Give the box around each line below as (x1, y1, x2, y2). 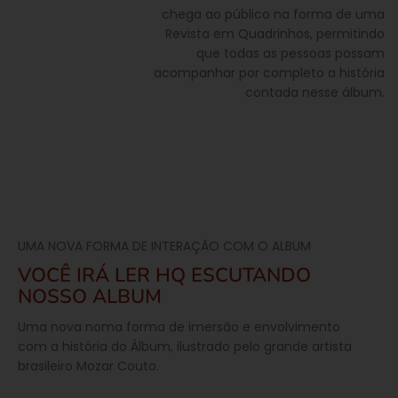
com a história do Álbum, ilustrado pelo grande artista (18, 338, 352, 356)
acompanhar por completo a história (153, 64, 385, 83)
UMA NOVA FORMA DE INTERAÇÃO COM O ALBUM (18, 237, 311, 256)
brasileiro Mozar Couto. (18, 357, 159, 376)
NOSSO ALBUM (18, 283, 162, 311)
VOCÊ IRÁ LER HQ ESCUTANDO (18, 262, 311, 290)
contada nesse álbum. (244, 84, 385, 102)
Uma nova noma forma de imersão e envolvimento (18, 318, 340, 337)
